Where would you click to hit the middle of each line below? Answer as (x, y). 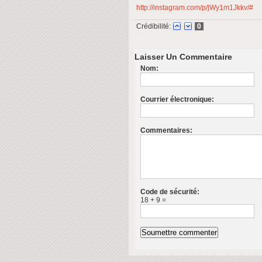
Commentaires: (166, 130)
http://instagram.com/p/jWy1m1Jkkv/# (195, 8)
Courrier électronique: (177, 99)
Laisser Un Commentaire (183, 57)
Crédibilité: (154, 26)
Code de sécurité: (170, 192)
